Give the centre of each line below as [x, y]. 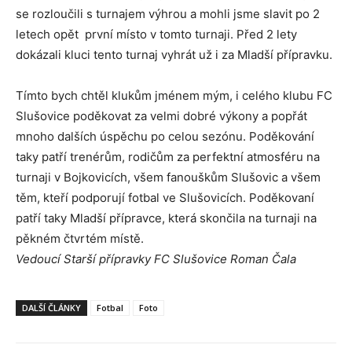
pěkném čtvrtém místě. [80, 238]
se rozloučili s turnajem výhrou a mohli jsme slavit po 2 [168, 13]
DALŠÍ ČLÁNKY [51, 307]
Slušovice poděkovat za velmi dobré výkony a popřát [161, 115]
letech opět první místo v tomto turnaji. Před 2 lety [156, 34]
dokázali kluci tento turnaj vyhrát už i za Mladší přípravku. [176, 54]
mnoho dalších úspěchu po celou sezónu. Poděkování [165, 136]
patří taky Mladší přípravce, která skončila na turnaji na [166, 218]
